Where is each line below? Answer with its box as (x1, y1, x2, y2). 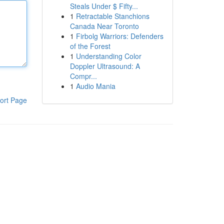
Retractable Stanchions (75, 11, 149, 21)
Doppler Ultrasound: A (69, 61, 140, 71)
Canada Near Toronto (69, 21, 139, 31)
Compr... (69, 71, 97, 81)
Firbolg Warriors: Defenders (75, 31, 163, 41)
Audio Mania (75, 81, 115, 91)
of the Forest (69, 41, 110, 51)
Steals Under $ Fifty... (69, 1, 138, 11)
